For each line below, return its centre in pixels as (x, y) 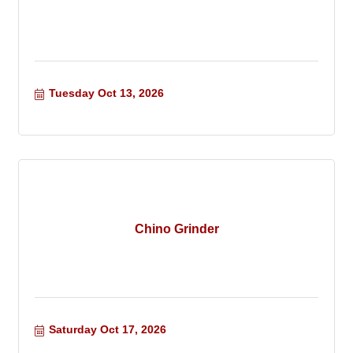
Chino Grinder (176, 229)
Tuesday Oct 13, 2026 (106, 93)
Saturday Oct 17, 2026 (107, 330)
